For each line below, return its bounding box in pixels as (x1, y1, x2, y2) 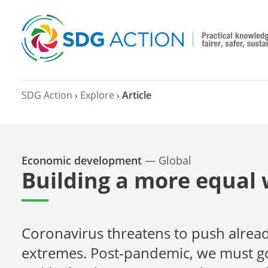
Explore (80, 88, 114, 102)
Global (159, 153, 191, 167)
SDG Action (22, 88, 72, 102)
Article (122, 88, 151, 102)
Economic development (22, 153, 142, 167)
